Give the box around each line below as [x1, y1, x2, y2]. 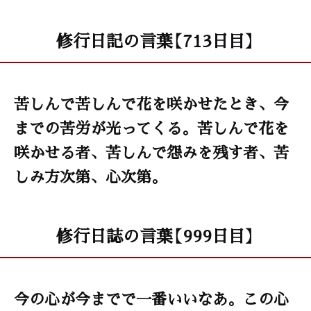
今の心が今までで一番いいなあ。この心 [14, 287, 289, 310]
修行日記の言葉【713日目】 [56, 28, 255, 53]
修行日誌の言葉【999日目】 [56, 223, 255, 248]
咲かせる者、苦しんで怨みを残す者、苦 [14, 141, 289, 163]
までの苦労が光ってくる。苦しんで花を [14, 117, 289, 139]
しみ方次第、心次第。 [14, 165, 167, 187]
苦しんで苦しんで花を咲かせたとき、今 [14, 92, 289, 115]
